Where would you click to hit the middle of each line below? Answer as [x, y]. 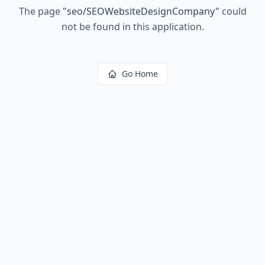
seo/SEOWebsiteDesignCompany [141, 11]
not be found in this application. [132, 27]
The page [41, 11]
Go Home [140, 74]
